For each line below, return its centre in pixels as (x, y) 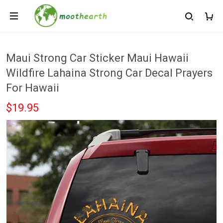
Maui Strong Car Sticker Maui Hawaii (97, 58)
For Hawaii (33, 88)
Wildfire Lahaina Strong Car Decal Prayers (109, 73)
